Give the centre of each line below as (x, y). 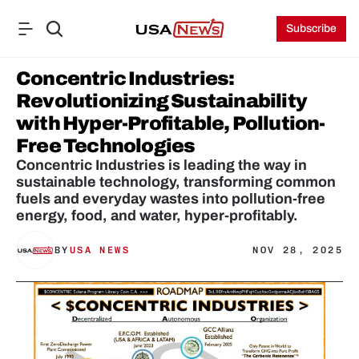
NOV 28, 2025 (298, 250)
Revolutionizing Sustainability (162, 101)
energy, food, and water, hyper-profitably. (157, 216)
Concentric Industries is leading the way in (161, 165)
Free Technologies (106, 146)
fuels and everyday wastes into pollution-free (171, 199)
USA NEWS (100, 250)
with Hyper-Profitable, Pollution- (171, 123)
